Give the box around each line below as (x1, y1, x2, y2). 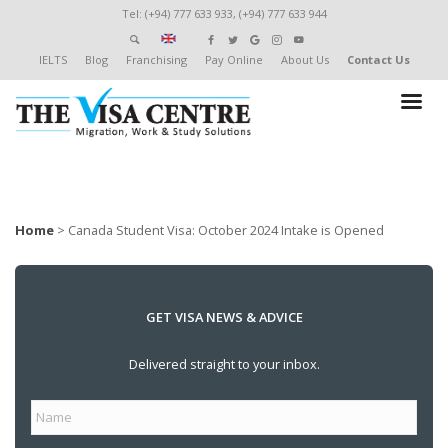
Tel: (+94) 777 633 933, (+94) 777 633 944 (121, 6, 327, 22)
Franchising (125, 51, 187, 67)
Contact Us (346, 51, 410, 67)
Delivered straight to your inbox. (128, 355, 320, 374)
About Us (280, 51, 329, 67)
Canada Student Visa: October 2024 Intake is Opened (68, 220, 384, 239)
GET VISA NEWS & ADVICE (145, 308, 303, 327)
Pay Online (204, 51, 263, 67)
